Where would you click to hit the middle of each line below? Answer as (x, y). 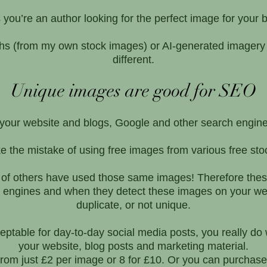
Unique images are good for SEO (133, 91)
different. (133, 59)
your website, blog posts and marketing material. (133, 246)
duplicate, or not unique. (133, 205)
